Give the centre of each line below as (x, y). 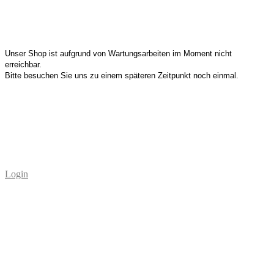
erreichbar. (23, 65)
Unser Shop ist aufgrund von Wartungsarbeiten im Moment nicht (118, 54)
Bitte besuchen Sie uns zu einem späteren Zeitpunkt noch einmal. (122, 76)
